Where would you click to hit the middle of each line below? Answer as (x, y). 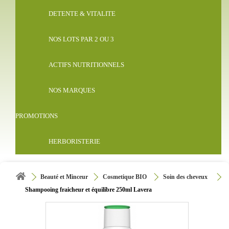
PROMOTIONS (37, 116)
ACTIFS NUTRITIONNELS (86, 65)
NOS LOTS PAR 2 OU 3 (81, 39)
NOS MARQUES (72, 90)
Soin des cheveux (186, 177)
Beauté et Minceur (64, 177)
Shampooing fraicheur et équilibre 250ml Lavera (89, 190)
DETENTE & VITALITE (82, 14)
